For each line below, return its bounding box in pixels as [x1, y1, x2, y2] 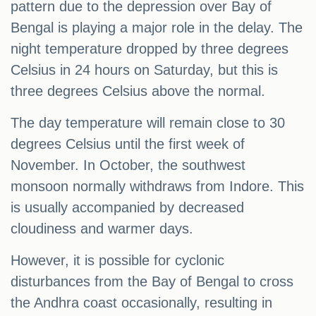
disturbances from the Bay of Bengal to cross [11, 274, 293, 290]
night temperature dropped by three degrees [11, 41, 288, 57]
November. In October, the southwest [11, 157, 245, 174]
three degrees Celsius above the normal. [11, 83, 265, 99]
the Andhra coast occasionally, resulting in [11, 295, 272, 311]
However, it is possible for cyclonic [11, 253, 224, 269]
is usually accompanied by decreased [11, 200, 244, 216]
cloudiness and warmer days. [11, 221, 193, 237]
